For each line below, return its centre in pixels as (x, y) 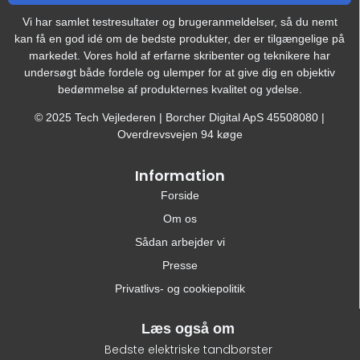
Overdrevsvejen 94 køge (180, 135)
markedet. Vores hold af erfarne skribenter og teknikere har (180, 55)
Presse (180, 265)
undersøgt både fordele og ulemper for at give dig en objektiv (180, 72)
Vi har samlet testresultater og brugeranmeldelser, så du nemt (180, 22)
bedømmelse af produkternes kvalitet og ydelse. (180, 89)
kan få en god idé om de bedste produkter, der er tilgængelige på (180, 39)
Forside (180, 195)
